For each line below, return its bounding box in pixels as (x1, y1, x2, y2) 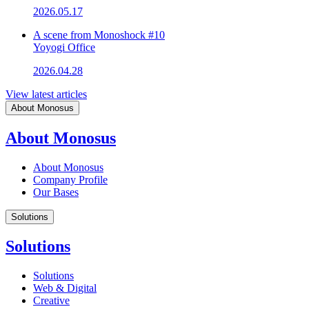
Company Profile (33, 173, 108, 186)
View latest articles (6, 88, 87, 100)
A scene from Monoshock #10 (33, 28, 165, 41)
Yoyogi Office (33, 41, 95, 53)
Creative (33, 295, 70, 307)
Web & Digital (33, 282, 97, 295)
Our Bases (33, 186, 79, 198)
